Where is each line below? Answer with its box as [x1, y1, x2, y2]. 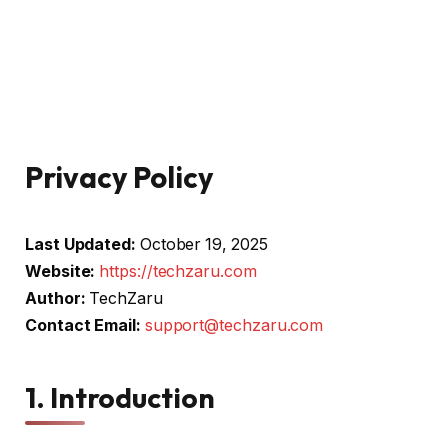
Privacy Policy [25, 159, 213, 196]
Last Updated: [25, 235, 136, 254]
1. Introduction [25, 379, 215, 415]
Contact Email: [25, 316, 141, 335]
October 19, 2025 [135, 235, 268, 254]
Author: [25, 289, 86, 308]
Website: [25, 262, 96, 281]
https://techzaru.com [99, 262, 257, 281]
